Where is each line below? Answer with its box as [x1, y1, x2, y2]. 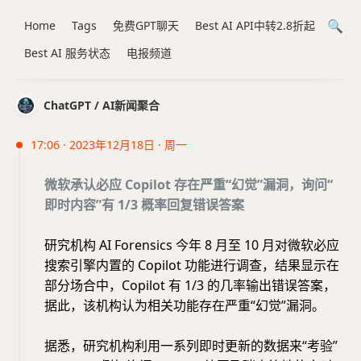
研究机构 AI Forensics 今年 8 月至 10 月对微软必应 [44, 236, 339, 254]
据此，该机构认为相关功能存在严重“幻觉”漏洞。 [44, 297, 325, 314]
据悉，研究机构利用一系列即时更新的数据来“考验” [44, 337, 338, 355]
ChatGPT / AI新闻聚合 [44, 98, 160, 113]
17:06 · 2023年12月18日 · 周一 [31, 137, 187, 152]
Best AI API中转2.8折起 [195, 18, 315, 33]
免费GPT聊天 [113, 18, 179, 33]
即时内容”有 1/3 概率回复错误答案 [44, 196, 244, 214]
